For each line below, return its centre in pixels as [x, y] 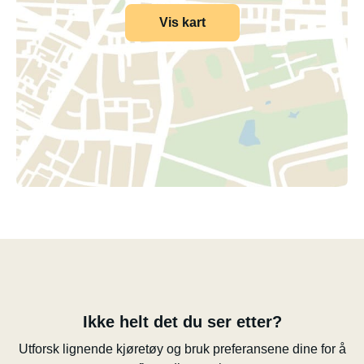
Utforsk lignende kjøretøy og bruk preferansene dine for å [182, 349]
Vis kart [182, 22]
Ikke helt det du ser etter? [182, 322]
